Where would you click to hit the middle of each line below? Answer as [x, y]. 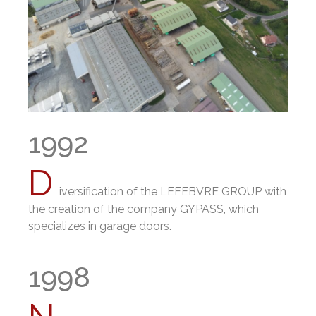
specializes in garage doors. [100, 226]
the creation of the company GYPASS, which [144, 209]
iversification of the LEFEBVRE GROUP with [173, 191]
